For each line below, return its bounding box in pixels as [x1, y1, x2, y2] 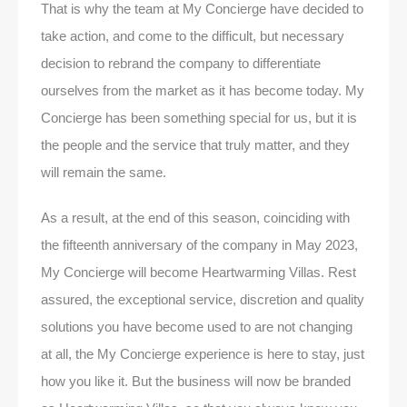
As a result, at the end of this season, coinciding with [41, 209, 350, 225]
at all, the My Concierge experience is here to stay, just [41, 345, 364, 362]
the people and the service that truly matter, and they [41, 136, 350, 153]
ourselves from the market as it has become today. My [41, 82, 364, 98]
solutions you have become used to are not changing [41, 318, 352, 334]
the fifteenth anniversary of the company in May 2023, [41, 236, 358, 253]
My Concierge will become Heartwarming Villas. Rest [41, 263, 356, 280]
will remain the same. [41, 164, 166, 180]
